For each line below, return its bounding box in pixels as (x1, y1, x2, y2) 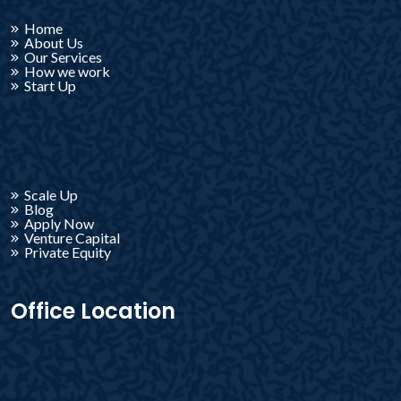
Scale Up (24, 186, 78, 204)
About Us (24, 34, 83, 52)
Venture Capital (24, 229, 120, 247)
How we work (24, 63, 110, 81)
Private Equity (24, 243, 111, 261)
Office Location (11, 296, 175, 327)
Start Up (24, 77, 76, 95)
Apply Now (24, 215, 94, 233)
